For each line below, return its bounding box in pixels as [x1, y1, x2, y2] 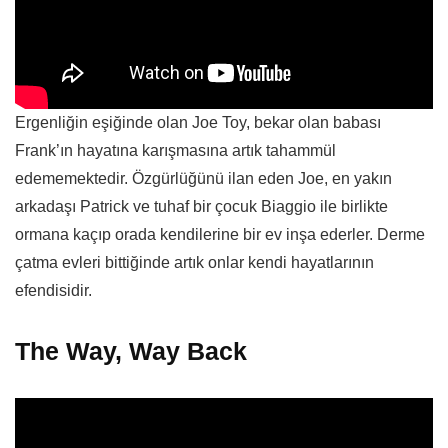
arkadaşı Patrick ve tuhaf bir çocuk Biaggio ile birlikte [15, 197, 388, 215]
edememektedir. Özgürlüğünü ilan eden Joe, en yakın [15, 169, 392, 187]
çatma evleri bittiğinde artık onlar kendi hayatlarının [15, 253, 374, 271]
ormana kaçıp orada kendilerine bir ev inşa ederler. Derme [15, 225, 425, 243]
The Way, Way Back [15, 336, 247, 365]
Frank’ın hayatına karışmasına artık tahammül [15, 141, 336, 159]
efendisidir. [15, 281, 92, 299]
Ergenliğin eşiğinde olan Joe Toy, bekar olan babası [15, 113, 381, 131]
